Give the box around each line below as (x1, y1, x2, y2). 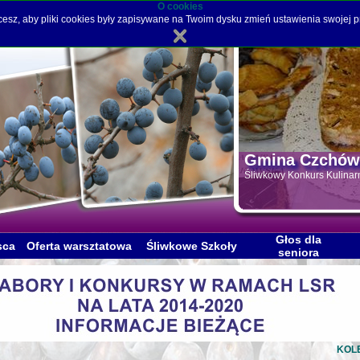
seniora (277, 246, 319, 259)
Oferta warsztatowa (27, 239, 132, 252)
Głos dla (275, 233, 321, 246)
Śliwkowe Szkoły (146, 239, 237, 252)
